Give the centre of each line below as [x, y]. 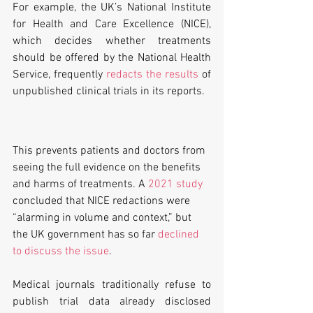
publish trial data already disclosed [112, 301]
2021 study [175, 184]
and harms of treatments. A [80, 184]
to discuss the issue [61, 251]
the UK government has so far [85, 234]
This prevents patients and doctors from [110, 151]
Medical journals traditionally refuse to [112, 285]
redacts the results [152, 75]
